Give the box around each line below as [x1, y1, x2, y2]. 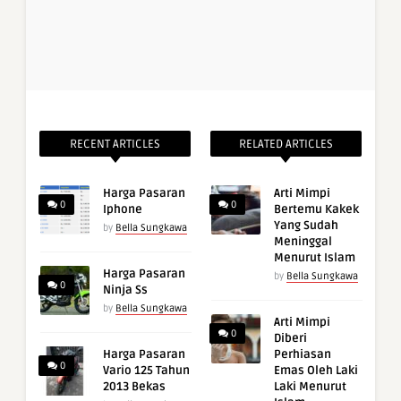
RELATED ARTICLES [238, 137, 333, 152]
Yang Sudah [273, 218, 338, 234]
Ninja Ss [103, 283, 148, 298]
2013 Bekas [103, 380, 166, 395]
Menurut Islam [273, 251, 355, 266]
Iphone [103, 202, 142, 218]
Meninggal [273, 235, 332, 250]
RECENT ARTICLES [70, 137, 161, 152]
